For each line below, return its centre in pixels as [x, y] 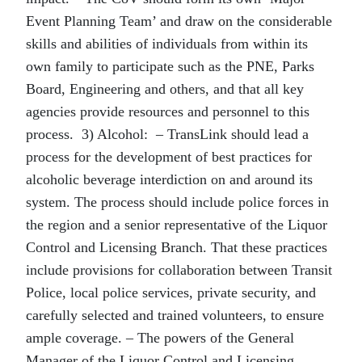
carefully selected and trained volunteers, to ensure [175, 315]
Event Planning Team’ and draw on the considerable [179, 21]
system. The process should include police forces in [177, 202]
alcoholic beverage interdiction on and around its [169, 179]
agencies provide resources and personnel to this [168, 112]
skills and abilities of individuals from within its [167, 44]
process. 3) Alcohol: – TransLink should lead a [167, 134]
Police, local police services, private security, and [171, 293]
